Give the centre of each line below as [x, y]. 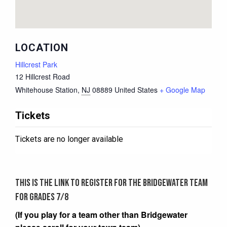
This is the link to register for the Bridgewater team [111, 183]
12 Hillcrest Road [43, 76]
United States [136, 89]
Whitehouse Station [46, 89]
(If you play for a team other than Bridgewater [101, 214]
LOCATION [42, 47]
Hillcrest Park [36, 64]
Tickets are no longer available [69, 139]
